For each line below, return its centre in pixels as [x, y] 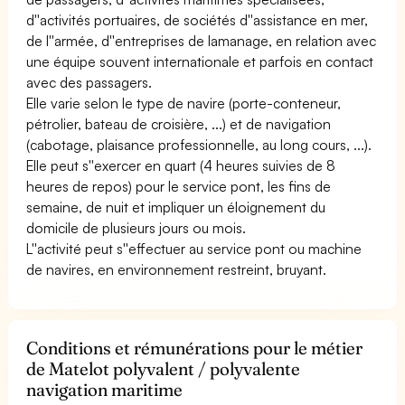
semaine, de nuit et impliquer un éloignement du [176, 207]
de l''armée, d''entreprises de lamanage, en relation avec [202, 40]
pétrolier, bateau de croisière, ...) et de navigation [179, 123]
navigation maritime [105, 389]
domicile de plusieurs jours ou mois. [137, 227]
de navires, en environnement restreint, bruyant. [177, 269]
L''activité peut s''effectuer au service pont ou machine [194, 248]
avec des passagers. [89, 82]
